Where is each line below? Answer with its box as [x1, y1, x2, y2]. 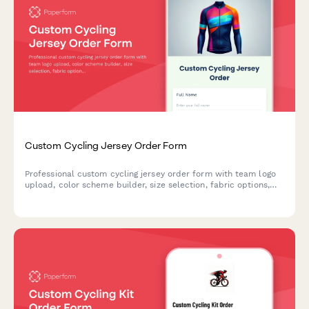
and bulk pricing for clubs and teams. [25, 191, 179, 201]
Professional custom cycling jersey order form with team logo [25, 169, 276, 179]
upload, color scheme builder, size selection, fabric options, [25, 180, 270, 190]
